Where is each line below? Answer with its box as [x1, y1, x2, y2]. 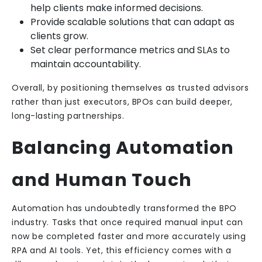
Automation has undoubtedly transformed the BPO [12, 202, 237, 214]
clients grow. [30, 29, 88, 43]
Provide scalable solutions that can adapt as [30, 15, 235, 29]
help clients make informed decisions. [30, 1, 203, 15]
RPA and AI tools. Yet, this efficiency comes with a [12, 244, 232, 256]
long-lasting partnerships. [12, 110, 125, 122]
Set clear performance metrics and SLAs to [30, 43, 230, 57]
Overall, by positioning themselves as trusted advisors [12, 82, 249, 94]
